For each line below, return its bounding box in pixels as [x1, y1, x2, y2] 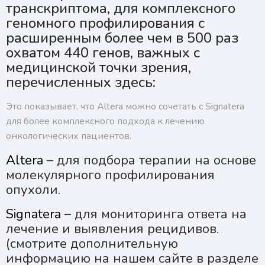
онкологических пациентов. [6, 130, 131, 143]
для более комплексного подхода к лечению [6, 115, 205, 128]
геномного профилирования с [6, 14, 205, 33]
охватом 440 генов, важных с [6, 43, 200, 63]
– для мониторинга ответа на [61, 205, 247, 224]
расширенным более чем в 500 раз [6, 28, 238, 48]
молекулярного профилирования [6, 166, 215, 185]
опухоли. [6, 181, 60, 199]
